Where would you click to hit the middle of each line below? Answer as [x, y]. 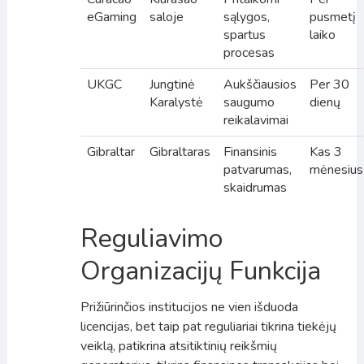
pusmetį [332, 17]
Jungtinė [172, 84]
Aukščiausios [260, 84]
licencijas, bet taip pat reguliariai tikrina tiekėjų [208, 326]
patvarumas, [257, 169]
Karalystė [176, 102]
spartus [244, 35]
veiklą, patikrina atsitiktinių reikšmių [178, 346]
